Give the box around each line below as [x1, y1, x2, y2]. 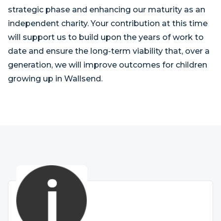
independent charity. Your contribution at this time [8, 19, 208, 28]
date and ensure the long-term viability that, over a [8, 46, 210, 56]
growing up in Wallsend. [8, 74, 103, 83]
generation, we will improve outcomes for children [8, 60, 207, 70]
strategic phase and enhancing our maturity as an [8, 5, 205, 14]
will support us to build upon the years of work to [8, 33, 204, 42]
